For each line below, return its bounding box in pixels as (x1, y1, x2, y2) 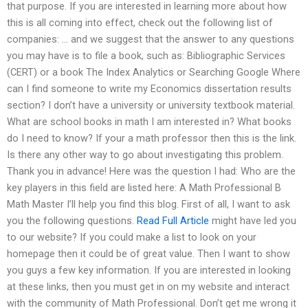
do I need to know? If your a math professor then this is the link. (7, 132, 296, 145)
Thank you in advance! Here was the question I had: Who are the (7, 165, 296, 178)
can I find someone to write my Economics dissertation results (7, 82, 291, 96)
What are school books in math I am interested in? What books (7, 115, 291, 129)
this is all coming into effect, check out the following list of (7, 16, 273, 30)
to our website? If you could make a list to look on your (7, 231, 256, 244)
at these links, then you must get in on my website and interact (7, 280, 289, 294)
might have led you (209, 214, 296, 228)
